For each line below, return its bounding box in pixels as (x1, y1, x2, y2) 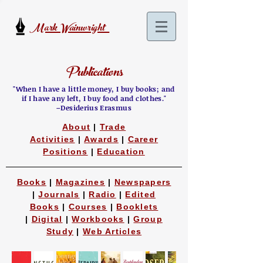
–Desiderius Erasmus (56, 103, 131, 112)
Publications (65, 60, 123, 87)
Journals (38, 190, 80, 199)
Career (127, 134, 159, 144)
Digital (31, 214, 63, 224)
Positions (43, 147, 88, 156)
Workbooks (72, 214, 124, 224)
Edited (125, 190, 156, 199)
